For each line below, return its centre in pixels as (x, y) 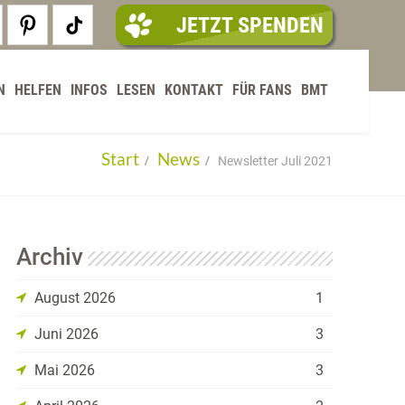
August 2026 (75, 298)
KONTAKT (194, 90)
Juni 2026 (66, 334)
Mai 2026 (65, 370)
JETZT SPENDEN (250, 25)
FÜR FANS (262, 90)
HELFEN (38, 90)
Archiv (50, 257)
